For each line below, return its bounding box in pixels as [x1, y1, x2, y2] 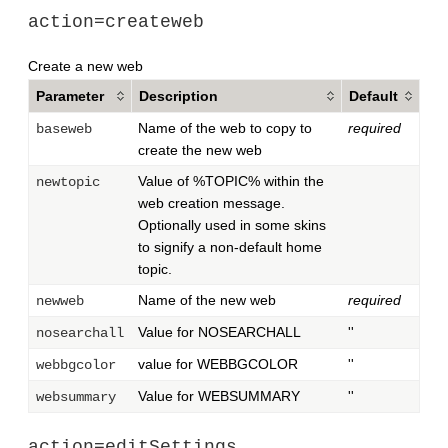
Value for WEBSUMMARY [138, 388, 300, 405]
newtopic [36, 174, 100, 191]
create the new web [138, 142, 262, 159]
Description [139, 88, 218, 105]
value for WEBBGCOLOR [138, 356, 298, 373]
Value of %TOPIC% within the [138, 173, 324, 190]
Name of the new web [138, 292, 276, 309]
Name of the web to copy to [138, 120, 312, 137]
